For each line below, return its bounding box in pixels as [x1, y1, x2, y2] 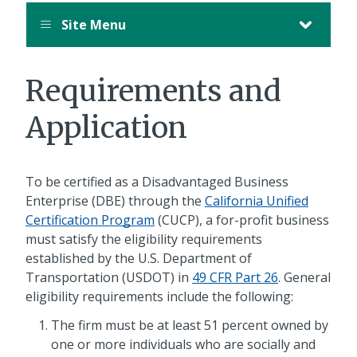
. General [278, 269, 331, 287]
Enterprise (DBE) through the [25, 192, 205, 210]
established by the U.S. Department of [25, 249, 252, 268]
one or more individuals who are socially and [51, 335, 316, 354]
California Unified [205, 192, 308, 210]
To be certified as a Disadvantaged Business [25, 173, 288, 191]
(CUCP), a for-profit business [155, 211, 329, 229]
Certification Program [25, 211, 155, 229]
